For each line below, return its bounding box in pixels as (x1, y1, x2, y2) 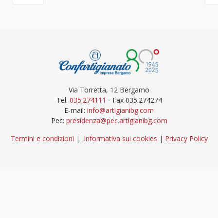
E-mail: (64, 106, 87, 115)
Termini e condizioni (10, 134, 74, 144)
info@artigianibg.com (87, 106, 154, 115)
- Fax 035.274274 (106, 95, 162, 105)
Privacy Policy (164, 134, 208, 144)
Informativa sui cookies (83, 134, 157, 144)
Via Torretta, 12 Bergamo (69, 85, 149, 95)
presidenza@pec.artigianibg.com (66, 116, 167, 126)
